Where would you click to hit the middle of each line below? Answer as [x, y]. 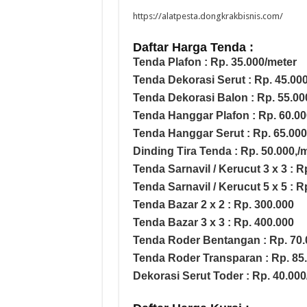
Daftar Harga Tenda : [193, 47]
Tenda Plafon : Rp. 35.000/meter [214, 62]
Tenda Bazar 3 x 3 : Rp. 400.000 [213, 222]
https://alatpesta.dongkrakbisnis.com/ [208, 16]
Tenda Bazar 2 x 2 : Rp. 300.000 [213, 204]
